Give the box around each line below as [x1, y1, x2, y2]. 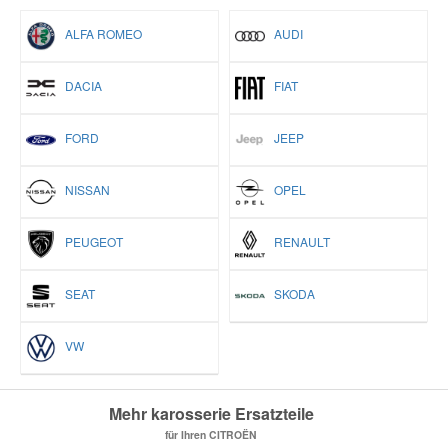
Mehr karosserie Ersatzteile [108, 402, 314, 426]
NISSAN [56, 181, 110, 199]
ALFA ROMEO [56, 25, 142, 43]
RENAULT [265, 233, 330, 251]
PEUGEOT [56, 233, 123, 251]
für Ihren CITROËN [165, 427, 257, 443]
